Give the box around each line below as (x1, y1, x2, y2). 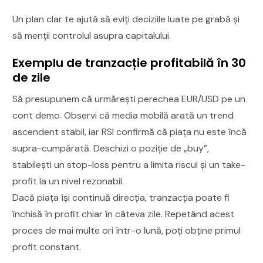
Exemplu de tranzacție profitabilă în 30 (12, 54, 247, 71)
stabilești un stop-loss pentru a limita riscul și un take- (12, 158, 246, 171)
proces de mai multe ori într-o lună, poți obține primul (12, 224, 241, 237)
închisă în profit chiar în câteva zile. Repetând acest (12, 207, 235, 220)
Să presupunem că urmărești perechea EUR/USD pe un (12, 92, 246, 105)
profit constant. (12, 240, 82, 253)
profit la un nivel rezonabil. (12, 174, 124, 187)
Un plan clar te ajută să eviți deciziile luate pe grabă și (12, 12, 240, 25)
